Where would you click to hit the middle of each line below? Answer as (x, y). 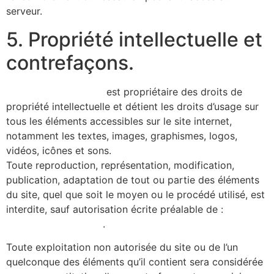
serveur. (24, 11)
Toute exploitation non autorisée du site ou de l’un (122, 247)
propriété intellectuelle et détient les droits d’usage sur (132, 106)
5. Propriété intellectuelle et (134, 39)
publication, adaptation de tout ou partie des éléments (133, 180)
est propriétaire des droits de (173, 91)
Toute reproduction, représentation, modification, (120, 165)
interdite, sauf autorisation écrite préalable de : (115, 209)
